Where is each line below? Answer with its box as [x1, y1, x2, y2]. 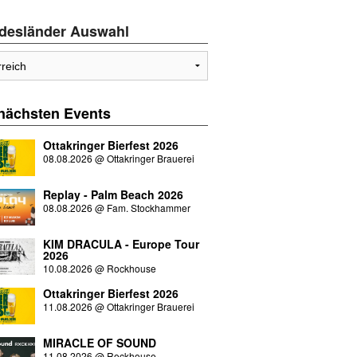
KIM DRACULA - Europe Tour [42, 236, 199, 252]
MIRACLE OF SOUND [42, 335, 156, 351]
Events [63, 103, 111, 124]
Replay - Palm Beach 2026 [42, 186, 183, 202]
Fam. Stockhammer [106, 201, 190, 214]
